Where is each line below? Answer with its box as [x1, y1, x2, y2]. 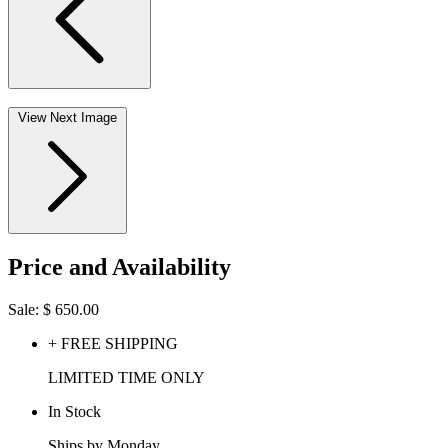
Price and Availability [8, 253, 231, 280]
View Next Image [18, 109, 117, 125]
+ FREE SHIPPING [48, 334, 178, 352]
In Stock [48, 402, 101, 420]
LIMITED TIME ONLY [48, 368, 205, 386]
